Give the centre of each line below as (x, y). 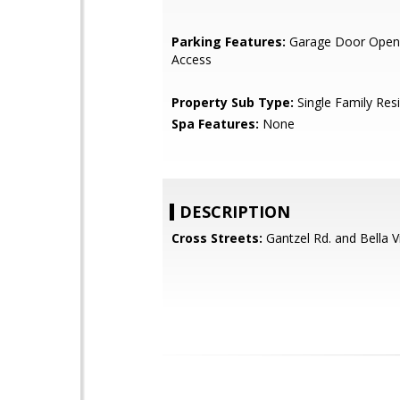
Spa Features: (215, 124)
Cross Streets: (217, 238)
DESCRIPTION (235, 212)
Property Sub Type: (233, 102)
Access (192, 59)
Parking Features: (229, 42)
